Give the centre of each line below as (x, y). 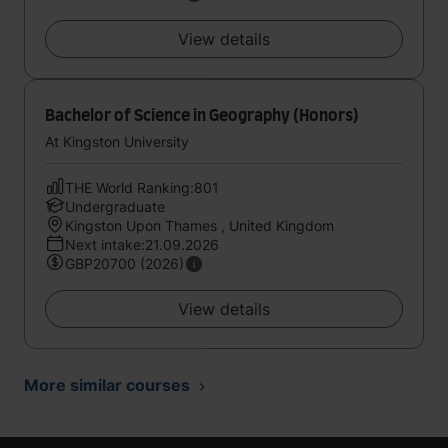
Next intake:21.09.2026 (142, 244)
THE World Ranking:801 (142, 187)
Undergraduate (115, 206)
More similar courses (107, 385)
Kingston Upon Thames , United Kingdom (199, 225)
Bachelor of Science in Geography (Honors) (202, 116)
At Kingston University (117, 141)
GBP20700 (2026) (124, 263)
